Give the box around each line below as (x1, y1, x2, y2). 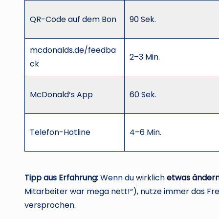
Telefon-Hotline (30, 126, 91, 138)
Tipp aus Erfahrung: (24, 172, 98, 183)
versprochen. (24, 199, 76, 211)
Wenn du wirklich (98, 172, 167, 183)
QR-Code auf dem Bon (30, 13, 117, 25)
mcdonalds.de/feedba (30, 44, 116, 56)
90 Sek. (130, 13, 156, 25)
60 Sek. (130, 88, 157, 100)
